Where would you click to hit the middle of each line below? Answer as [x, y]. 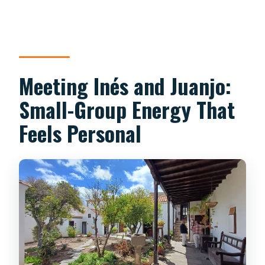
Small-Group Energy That [127, 109]
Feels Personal [80, 133]
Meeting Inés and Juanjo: [125, 86]
